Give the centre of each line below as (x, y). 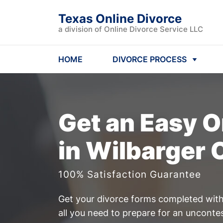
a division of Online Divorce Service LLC (131, 29)
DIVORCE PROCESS (150, 59)
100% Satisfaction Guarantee (130, 174)
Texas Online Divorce (120, 19)
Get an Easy (130, 123)
